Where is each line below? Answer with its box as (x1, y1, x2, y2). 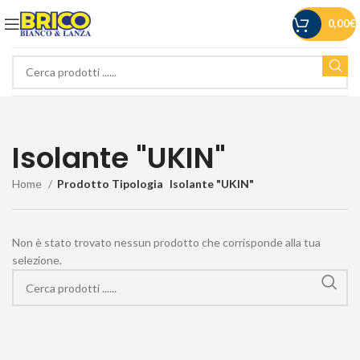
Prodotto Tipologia (57, 177, 163, 190)
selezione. (12, 253, 62, 267)
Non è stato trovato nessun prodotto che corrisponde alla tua (12, 235, 321, 249)
